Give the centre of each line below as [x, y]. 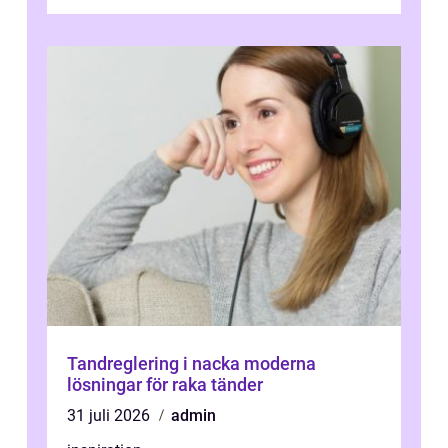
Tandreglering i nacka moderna [155, 364]
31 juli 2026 [110, 416]
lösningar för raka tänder [165, 385]
